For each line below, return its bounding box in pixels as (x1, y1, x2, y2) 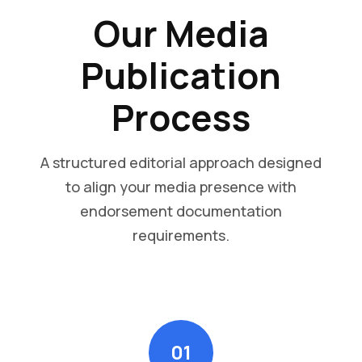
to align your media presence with (65, 176, 297, 196)
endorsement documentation (80, 200, 282, 221)
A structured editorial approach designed (40, 152, 322, 172)
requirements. (133, 225, 229, 245)
